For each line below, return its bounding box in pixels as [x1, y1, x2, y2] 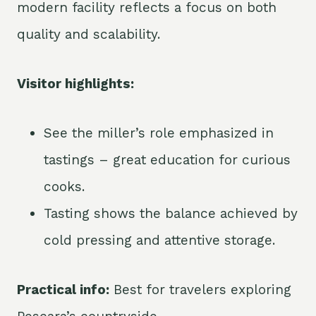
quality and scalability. [17, 26, 160, 43]
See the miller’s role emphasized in [44, 125, 274, 142]
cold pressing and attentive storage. [44, 232, 275, 249]
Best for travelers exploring [109, 281, 291, 298]
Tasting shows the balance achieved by [44, 205, 298, 222]
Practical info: [17, 281, 109, 298]
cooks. [44, 178, 85, 195]
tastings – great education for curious [44, 152, 291, 169]
